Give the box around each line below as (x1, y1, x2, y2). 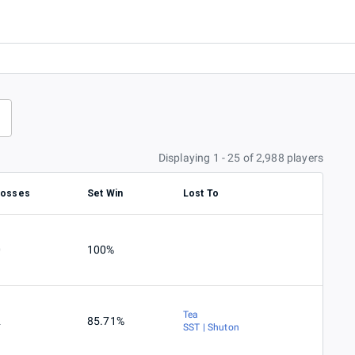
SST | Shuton (183, 322, 239, 334)
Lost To (183, 188, 219, 200)
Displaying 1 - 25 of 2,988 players (158, 151, 323, 165)
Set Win (87, 188, 123, 200)
